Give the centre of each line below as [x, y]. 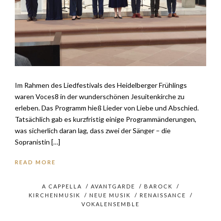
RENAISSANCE [163, 195]
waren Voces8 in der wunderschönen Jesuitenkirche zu [100, 96]
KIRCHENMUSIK [54, 195]
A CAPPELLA [62, 186]
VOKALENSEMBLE [110, 204]
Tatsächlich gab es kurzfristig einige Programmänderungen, [106, 119]
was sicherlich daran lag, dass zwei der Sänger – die [93, 130]
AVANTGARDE [113, 186]
